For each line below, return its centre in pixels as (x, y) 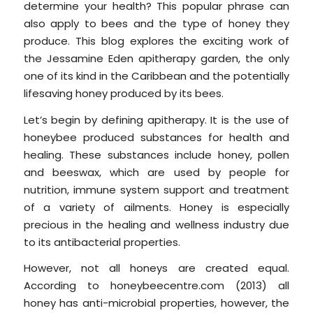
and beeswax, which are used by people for (156, 172)
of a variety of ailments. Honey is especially (156, 207)
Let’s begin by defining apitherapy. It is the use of (156, 119)
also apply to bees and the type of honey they (156, 23)
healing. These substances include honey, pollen (156, 154)
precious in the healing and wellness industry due (156, 224)
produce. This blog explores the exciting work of (156, 41)
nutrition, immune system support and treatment (156, 189)
